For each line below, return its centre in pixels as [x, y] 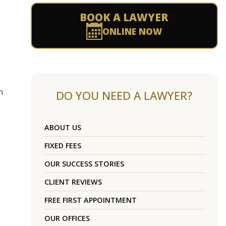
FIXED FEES [63, 146]
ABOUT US [63, 128]
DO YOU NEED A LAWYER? [124, 96]
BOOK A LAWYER [124, 17]
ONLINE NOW [132, 32]
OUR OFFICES [67, 218]
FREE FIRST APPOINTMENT [90, 200]
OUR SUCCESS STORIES [84, 164]
